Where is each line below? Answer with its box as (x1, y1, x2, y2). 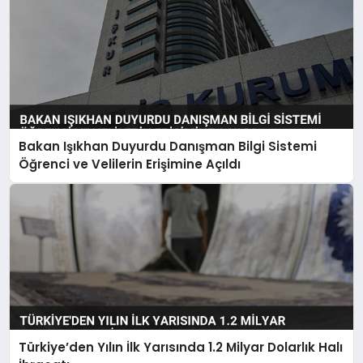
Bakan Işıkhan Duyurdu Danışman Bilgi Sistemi (19, 137, 318, 155)
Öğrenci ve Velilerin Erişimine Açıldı (19, 155, 241, 173)
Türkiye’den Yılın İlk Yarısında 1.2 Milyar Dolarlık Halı (19, 339, 344, 357)
